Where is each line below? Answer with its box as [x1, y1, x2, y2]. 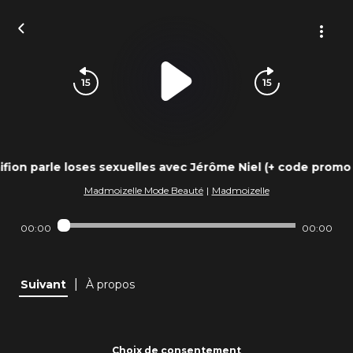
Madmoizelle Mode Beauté [84, 184, 203, 196]
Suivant [20, 277, 66, 292]
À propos [86, 277, 135, 292]
